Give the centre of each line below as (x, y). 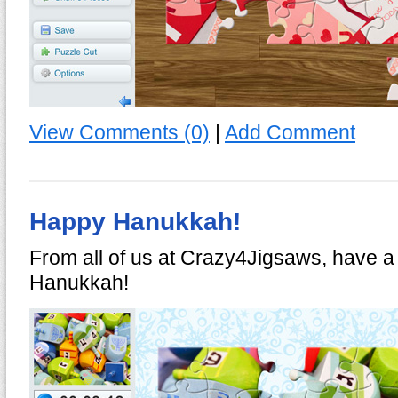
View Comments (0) (119, 132)
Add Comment (290, 132)
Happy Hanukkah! (135, 221)
